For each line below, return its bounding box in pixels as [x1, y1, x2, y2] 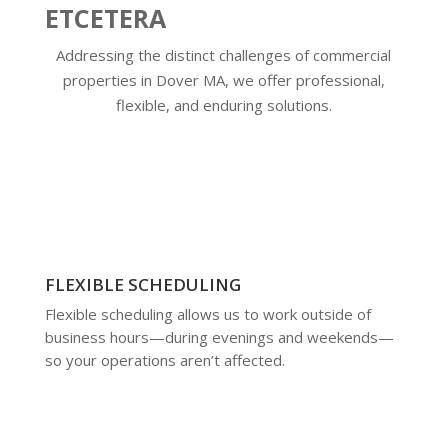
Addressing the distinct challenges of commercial [56, 44, 392, 65]
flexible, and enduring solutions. [115, 94, 332, 115]
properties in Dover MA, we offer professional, [62, 69, 385, 90]
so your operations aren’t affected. [44, 349, 285, 370]
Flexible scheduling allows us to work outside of [44, 303, 371, 324]
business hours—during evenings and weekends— [44, 326, 394, 347]
